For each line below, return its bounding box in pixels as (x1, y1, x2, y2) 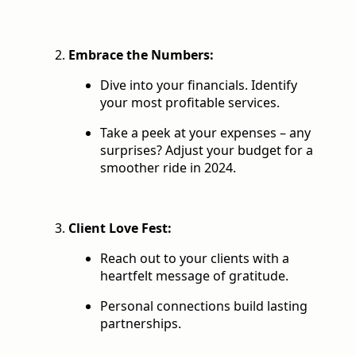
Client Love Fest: (68, 219, 172, 238)
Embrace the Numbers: (68, 46, 214, 64)
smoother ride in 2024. (100, 159, 236, 177)
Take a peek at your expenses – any (100, 124, 311, 142)
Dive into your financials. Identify (100, 76, 297, 95)
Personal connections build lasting (100, 297, 308, 315)
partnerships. (100, 315, 181, 333)
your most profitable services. (100, 94, 280, 112)
